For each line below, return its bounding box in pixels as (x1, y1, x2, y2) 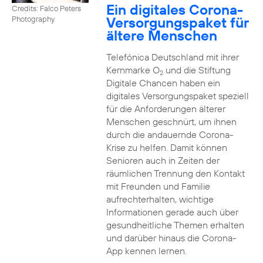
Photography (12, 14, 55, 23)
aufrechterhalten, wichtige (106, 193, 214, 205)
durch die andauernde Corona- (106, 129, 234, 140)
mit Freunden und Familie (106, 180, 210, 192)
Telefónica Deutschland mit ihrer (106, 51, 239, 63)
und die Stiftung (163, 64, 231, 76)
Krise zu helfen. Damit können (106, 141, 227, 153)
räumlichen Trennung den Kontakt (106, 167, 245, 179)
